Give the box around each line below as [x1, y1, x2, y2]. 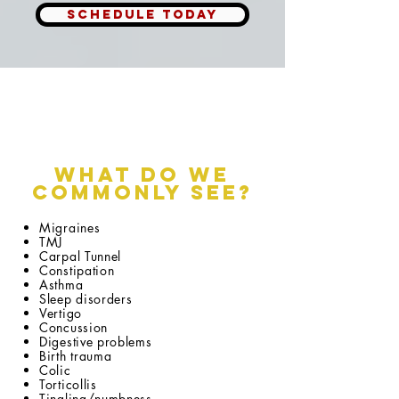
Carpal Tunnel [39, 248, 122, 265]
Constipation [39, 262, 115, 279]
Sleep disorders [39, 290, 133, 307]
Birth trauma [39, 347, 112, 364]
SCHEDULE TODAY [67, 7, 218, 22]
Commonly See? [31, 180, 253, 205]
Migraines [39, 219, 101, 236]
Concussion [39, 319, 108, 336]
